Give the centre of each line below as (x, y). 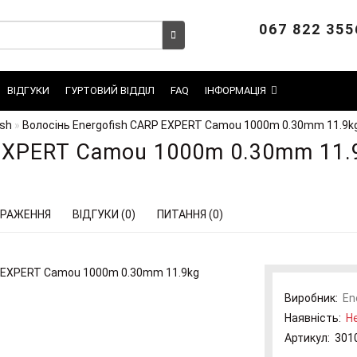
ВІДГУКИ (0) (104, 214)
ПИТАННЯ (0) (190, 214)
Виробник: (311, 298)
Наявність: (315, 318)
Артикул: (307, 338)
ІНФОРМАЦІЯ (235, 90)
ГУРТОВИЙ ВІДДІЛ (110, 90)
